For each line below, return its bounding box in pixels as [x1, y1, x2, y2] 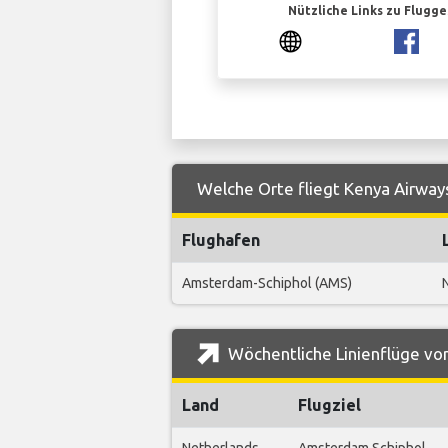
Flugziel [298, 396, 361, 415]
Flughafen [182, 231, 260, 250]
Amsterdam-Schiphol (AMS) [182, 275, 352, 292]
